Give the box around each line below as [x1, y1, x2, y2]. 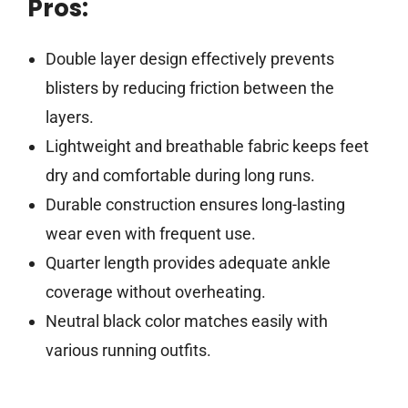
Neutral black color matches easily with [45, 311, 328, 331]
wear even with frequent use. [45, 224, 256, 244]
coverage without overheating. [45, 282, 266, 302]
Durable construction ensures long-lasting [45, 195, 345, 215]
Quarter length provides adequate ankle [45, 253, 331, 273]
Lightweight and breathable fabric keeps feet [45, 137, 369, 157]
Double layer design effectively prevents [45, 49, 334, 69]
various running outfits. [45, 341, 211, 361]
